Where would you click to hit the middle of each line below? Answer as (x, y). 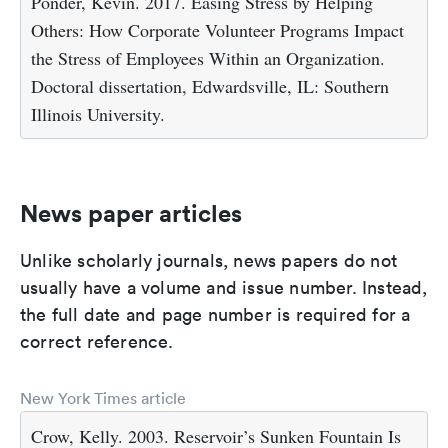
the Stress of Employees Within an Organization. (208, 58)
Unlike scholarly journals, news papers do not (209, 261)
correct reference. (97, 342)
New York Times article (103, 398)
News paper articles (131, 213)
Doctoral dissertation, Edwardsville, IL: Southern (210, 86)
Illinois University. (98, 114)
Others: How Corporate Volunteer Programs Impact (217, 30)
